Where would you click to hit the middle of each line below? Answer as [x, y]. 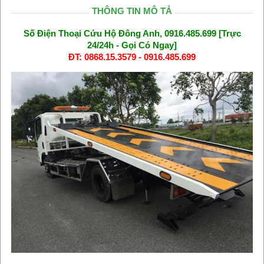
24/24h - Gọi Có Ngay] [132, 45]
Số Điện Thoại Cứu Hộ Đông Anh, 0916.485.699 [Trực [132, 33]
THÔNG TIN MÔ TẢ [132, 11]
